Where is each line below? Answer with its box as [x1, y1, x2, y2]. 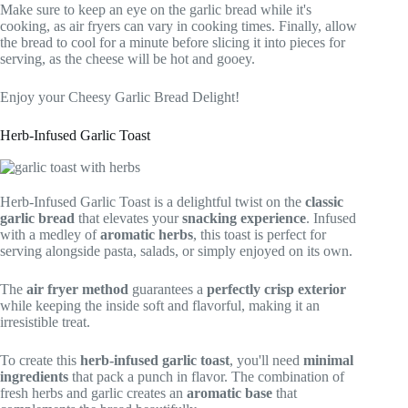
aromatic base [187, 384, 272, 401]
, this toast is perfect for [193, 226, 326, 242]
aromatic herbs [100, 226, 193, 242]
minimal [303, 352, 353, 368]
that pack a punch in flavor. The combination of [68, 368, 344, 384]
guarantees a [128, 280, 207, 297]
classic [305, 193, 343, 209]
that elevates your [75, 209, 182, 226]
